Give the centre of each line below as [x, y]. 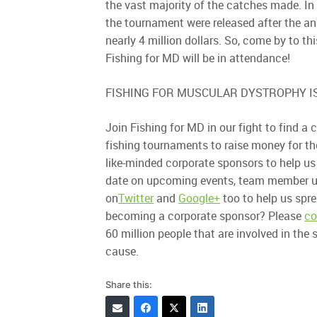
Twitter [136, 198]
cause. [122, 251]
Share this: [129, 284]
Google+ [200, 198]
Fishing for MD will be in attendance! [198, 58]
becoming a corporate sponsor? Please [205, 215]
